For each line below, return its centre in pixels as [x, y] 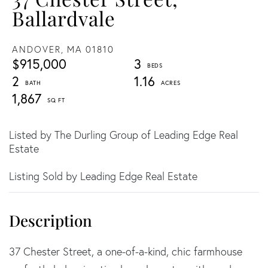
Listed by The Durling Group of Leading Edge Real [124, 135]
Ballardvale [64, 18]
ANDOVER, [38, 49]
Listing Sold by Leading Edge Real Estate [103, 176]
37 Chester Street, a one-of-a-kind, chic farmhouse [126, 251]
